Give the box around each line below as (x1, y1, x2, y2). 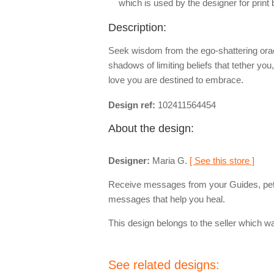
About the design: (108, 122, 194, 135)
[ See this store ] (190, 155, 254, 166)
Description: (108, 21, 166, 34)
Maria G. (150, 155, 190, 166)
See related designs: (108, 258, 220, 272)
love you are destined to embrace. (108, 75, 243, 85)
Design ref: (108, 100, 155, 110)
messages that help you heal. (108, 194, 225, 204)
